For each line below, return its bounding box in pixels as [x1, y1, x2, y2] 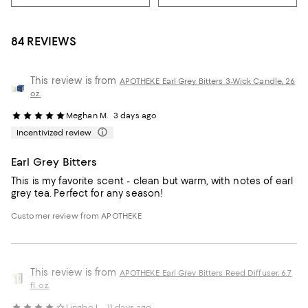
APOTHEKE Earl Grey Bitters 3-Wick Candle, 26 [119, 76, 296, 87]
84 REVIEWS [11, 34, 76, 49]
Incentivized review [16, 128, 92, 138]
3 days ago [113, 111, 157, 121]
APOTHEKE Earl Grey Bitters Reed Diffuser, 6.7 [119, 268, 292, 278]
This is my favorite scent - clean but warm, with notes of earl [11, 175, 294, 187]
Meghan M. [66, 111, 108, 121]
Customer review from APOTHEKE [11, 211, 142, 221]
